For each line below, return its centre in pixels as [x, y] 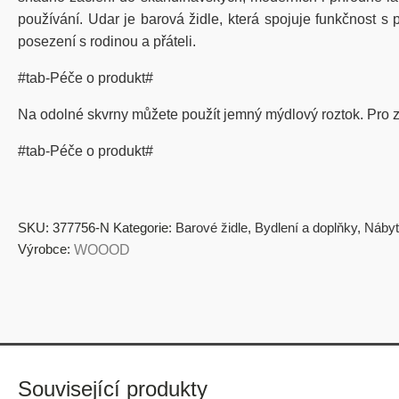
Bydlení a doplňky [306, 228]
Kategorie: [144, 228]
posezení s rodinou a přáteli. [107, 41]
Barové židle [212, 228]
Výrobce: [44, 249]
